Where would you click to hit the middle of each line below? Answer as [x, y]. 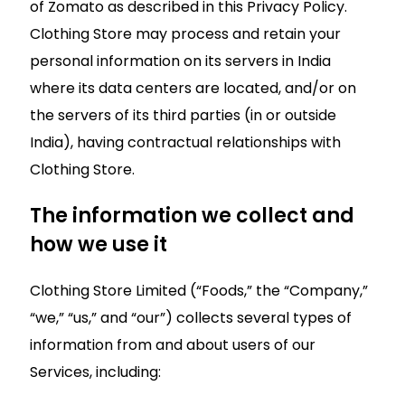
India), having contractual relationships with [185, 142]
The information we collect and [192, 215]
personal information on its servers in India [180, 61]
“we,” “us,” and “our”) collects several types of [191, 317]
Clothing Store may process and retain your [185, 33]
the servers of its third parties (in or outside [183, 115]
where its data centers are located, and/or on [193, 88]
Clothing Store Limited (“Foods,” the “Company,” [199, 290]
